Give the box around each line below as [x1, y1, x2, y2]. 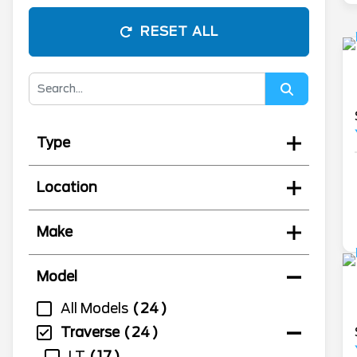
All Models [61, 300, 128, 317]
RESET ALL [140, 24, 219, 40]
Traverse [61, 324, 120, 341]
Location [37, 179, 97, 196]
